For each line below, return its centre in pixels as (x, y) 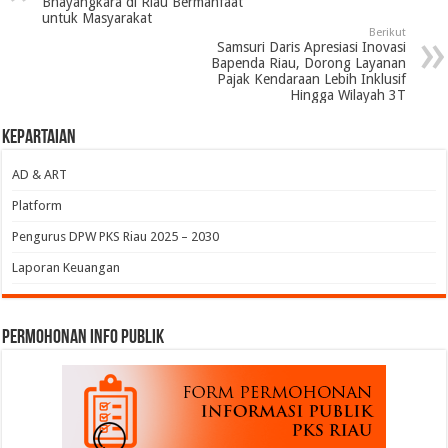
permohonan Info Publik (83, 338)
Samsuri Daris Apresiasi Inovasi (311, 47)
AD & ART (40, 175)
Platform (37, 206)
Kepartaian (39, 138)
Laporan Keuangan (66, 268)
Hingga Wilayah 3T (347, 95)
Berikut (387, 33)
